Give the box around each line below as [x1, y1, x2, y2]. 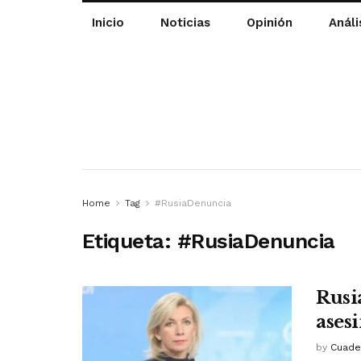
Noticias [160, 15, 210, 30]
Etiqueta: [82, 228, 177, 253]
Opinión [246, 15, 293, 30]
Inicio [91, 15, 124, 30]
